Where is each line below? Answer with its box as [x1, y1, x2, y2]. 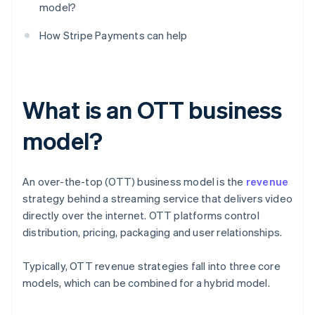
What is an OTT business [22, 94, 282, 125]
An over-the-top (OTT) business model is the [22, 174, 246, 189]
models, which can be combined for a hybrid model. [22, 276, 270, 290]
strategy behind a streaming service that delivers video [22, 191, 293, 206]
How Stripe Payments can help [39, 28, 188, 43]
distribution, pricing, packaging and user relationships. [22, 225, 283, 240]
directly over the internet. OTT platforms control [22, 208, 259, 223]
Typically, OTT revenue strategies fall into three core [22, 259, 281, 274]
